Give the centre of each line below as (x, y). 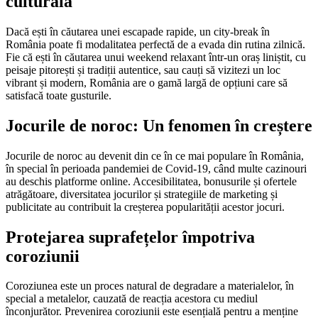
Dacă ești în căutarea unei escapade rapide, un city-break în (138, 31)
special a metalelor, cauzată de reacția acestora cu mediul (132, 299)
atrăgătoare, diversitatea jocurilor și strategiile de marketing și (142, 194)
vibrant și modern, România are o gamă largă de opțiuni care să (147, 82)
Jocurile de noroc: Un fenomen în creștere (159, 125)
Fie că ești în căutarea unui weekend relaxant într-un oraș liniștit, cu (156, 57)
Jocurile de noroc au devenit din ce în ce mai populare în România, (155, 155)
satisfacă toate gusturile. (59, 95)
